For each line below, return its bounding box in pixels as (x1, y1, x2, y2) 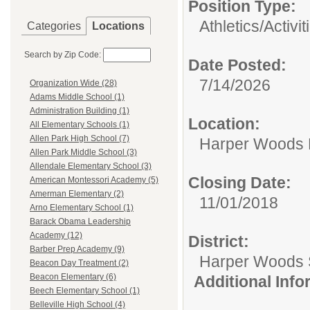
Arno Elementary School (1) (30, 203, 134, 213)
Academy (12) (30, 230, 82, 241)
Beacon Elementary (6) (30, 272, 116, 282)
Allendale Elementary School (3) (30, 161, 152, 172)
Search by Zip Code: (24, 50, 101, 60)
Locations (92, 20, 145, 32)
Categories (27, 20, 81, 32)
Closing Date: (188, 174, 291, 192)
